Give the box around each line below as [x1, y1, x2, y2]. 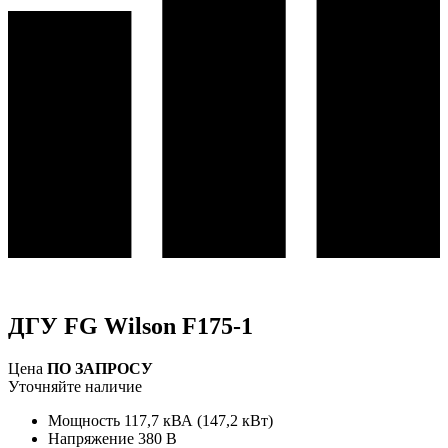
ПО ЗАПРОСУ [47, 359, 153, 377]
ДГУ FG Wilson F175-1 [8, 312, 253, 339]
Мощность [48, 411, 120, 429]
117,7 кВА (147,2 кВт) [124, 411, 273, 429]
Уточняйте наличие [8, 377, 142, 395]
